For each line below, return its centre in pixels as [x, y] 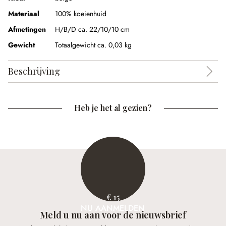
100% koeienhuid [81, 14]
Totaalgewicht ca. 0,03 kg [93, 45]
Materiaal [24, 14]
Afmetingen [27, 29]
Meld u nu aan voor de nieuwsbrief [113, 215]
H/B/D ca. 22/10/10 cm [92, 29]
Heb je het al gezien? [113, 108]
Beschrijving [34, 71]
